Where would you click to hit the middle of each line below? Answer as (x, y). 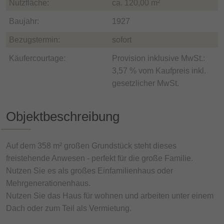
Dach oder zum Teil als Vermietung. (69, 208)
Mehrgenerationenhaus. (48, 183)
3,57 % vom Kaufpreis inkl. (159, 71)
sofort (122, 40)
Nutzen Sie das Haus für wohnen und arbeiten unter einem (110, 195)
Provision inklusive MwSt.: (158, 58)
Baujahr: (24, 21)
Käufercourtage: (37, 58)
